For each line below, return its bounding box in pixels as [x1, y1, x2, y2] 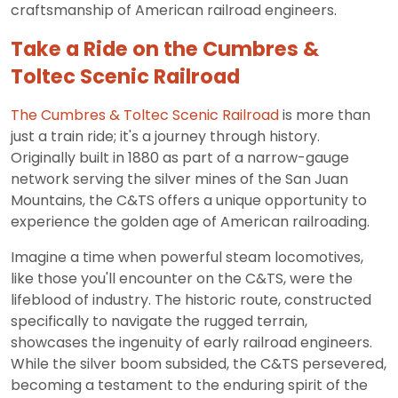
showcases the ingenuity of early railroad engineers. [11, 332, 372, 354]
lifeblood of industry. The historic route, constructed [11, 290, 371, 311]
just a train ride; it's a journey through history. [11, 126, 320, 147]
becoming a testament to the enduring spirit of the [11, 375, 368, 396]
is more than [279, 105, 370, 126]
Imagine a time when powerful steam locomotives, [11, 247, 363, 268]
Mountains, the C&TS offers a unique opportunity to [11, 190, 367, 211]
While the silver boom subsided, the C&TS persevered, [11, 354, 386, 375]
